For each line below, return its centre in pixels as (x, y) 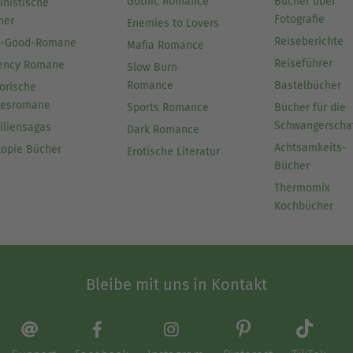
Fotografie (300, 20)
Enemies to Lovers (173, 24)
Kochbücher (304, 206)
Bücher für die (310, 108)
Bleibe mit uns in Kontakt (176, 284)
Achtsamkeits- (311, 148)
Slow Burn (152, 68)
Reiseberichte (309, 42)
